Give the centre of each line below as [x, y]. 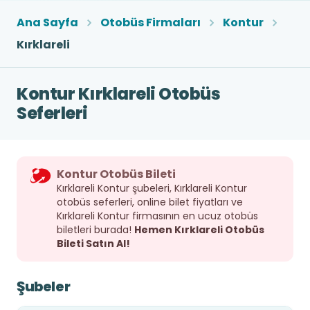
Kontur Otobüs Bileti [116, 174]
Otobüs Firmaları [151, 22]
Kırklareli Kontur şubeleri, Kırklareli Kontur [152, 188]
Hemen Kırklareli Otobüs [199, 230]
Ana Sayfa [47, 22]
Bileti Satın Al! [93, 244]
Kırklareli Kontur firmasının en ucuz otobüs [157, 216]
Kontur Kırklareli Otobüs [119, 94]
